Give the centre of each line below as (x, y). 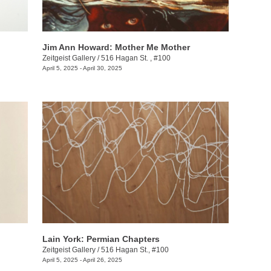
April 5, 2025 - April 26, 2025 (82, 260)
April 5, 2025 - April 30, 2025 (82, 68)
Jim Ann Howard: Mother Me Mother (116, 47)
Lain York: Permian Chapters (101, 239)
